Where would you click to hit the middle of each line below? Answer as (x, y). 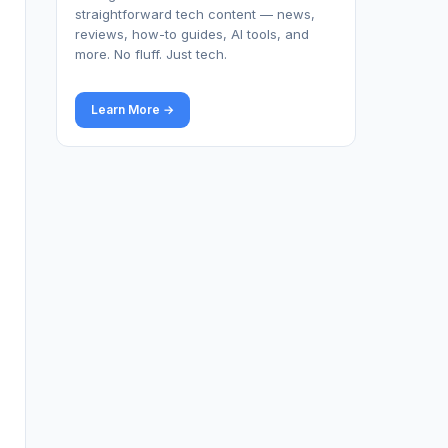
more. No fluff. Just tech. (151, 54)
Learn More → (132, 109)
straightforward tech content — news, (195, 14)
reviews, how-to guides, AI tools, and (192, 34)
